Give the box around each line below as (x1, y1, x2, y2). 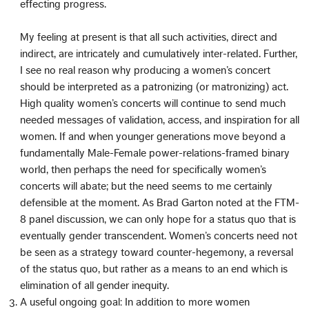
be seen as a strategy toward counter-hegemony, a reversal (20, 246, 294, 258)
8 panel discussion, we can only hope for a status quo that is (20, 213, 297, 225)
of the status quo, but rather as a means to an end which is (20, 263, 288, 275)
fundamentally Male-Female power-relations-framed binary (20, 147, 290, 159)
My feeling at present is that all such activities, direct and (20, 31, 278, 43)
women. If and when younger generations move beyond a (20, 130, 286, 142)
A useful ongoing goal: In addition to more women (20, 296, 250, 308)
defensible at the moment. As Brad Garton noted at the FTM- (20, 197, 300, 208)
